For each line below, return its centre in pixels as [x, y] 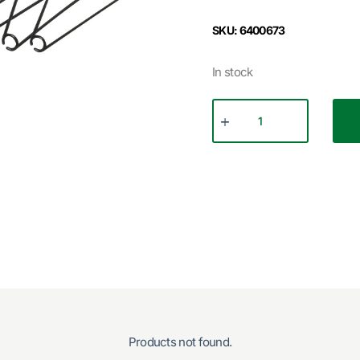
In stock [233, 72]
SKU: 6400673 [249, 30]
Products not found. [180, 342]
